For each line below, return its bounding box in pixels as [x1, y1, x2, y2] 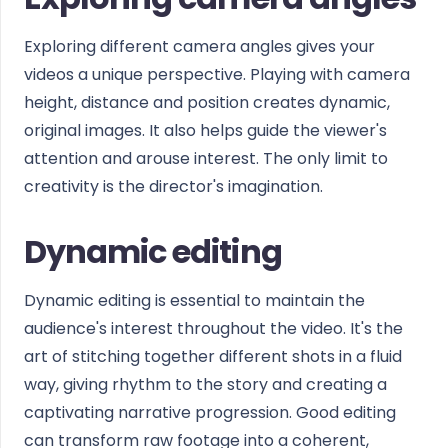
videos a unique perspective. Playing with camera [24, 63, 410, 86]
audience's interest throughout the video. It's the [24, 317, 403, 340]
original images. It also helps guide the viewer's [24, 119, 387, 142]
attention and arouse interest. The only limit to [24, 147, 388, 170]
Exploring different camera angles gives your [24, 35, 375, 58]
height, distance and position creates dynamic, [24, 91, 390, 114]
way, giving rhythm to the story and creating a [24, 373, 387, 396]
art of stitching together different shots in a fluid [24, 345, 402, 368]
